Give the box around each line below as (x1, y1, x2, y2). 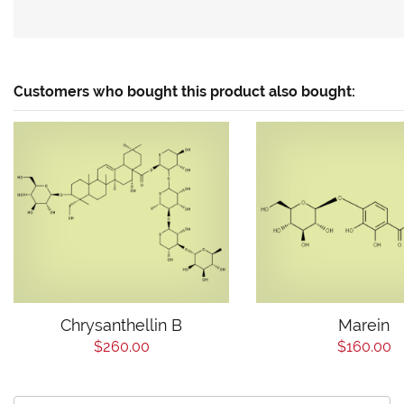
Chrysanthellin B (60, 315, 182, 335)
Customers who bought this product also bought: (14, 83, 355, 100)
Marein (338, 315, 390, 335)
